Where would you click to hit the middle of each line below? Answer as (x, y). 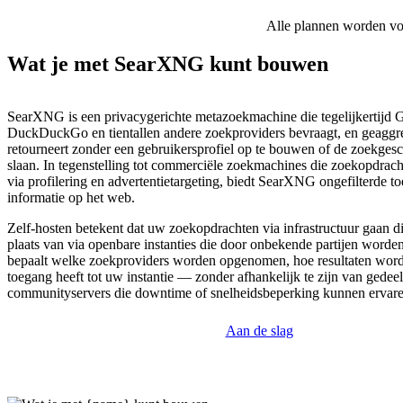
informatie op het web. (71, 198)
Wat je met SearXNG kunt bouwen (168, 64)
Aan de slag (259, 331)
